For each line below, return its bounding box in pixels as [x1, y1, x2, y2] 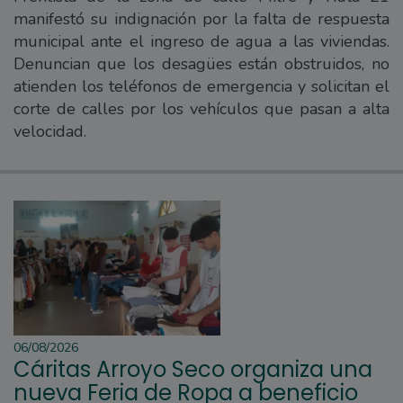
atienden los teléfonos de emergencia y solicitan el [13, 76, 390, 98]
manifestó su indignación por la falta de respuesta [13, 8, 390, 31]
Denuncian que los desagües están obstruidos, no [13, 53, 390, 76]
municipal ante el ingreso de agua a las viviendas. [13, 31, 390, 53]
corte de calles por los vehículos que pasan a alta [13, 98, 390, 121]
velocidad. [13, 121, 86, 143]
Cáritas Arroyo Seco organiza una [13, 354, 372, 385]
